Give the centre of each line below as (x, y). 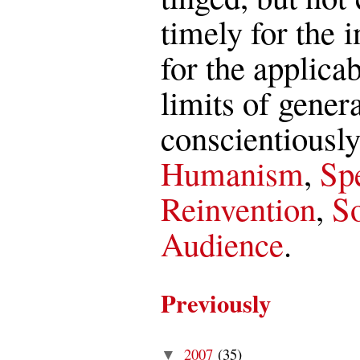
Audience (222, 243)
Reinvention (238, 208)
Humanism (232, 172)
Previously (216, 303)
